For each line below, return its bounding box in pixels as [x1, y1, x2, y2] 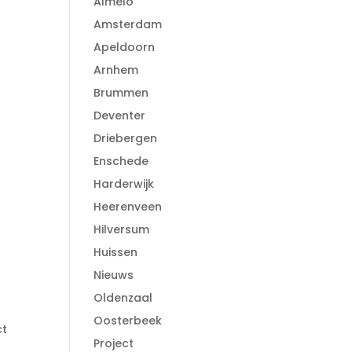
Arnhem [93, 61, 139, 78]
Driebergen [93, 130, 158, 146]
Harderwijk [93, 175, 155, 192]
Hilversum [93, 221, 150, 237]
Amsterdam [93, 16, 163, 32]
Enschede [93, 152, 149, 169]
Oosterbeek [93, 312, 163, 328]
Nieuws [93, 266, 134, 283]
